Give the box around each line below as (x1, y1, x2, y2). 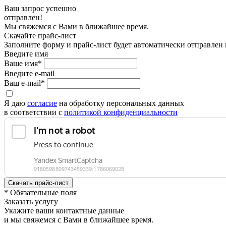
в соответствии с (4, 108, 64, 117)
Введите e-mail (4, 69, 54, 78)
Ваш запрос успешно (4, 4, 76, 13)
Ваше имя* (4, 59, 42, 68)
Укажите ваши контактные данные (4, 206, 124, 215)
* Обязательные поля (4, 188, 77, 197)
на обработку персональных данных (57, 99, 184, 107)
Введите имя (4, 49, 48, 58)
